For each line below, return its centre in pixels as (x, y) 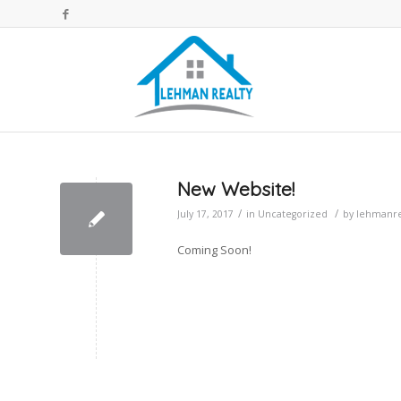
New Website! (236, 189)
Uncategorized (293, 214)
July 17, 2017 (205, 214)
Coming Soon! (214, 250)
